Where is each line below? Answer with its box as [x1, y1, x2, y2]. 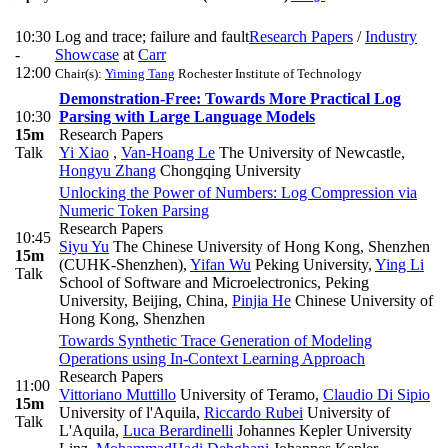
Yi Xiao [59, 144, 109, 162]
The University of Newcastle [215, 144, 401, 162]
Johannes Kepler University [233, 422, 412, 440]
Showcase [55, 46, 119, 64]
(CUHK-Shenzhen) [59, 256, 183, 274]
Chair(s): [55, 66, 105, 82]
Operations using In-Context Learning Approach [59, 350, 365, 368]
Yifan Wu [190, 256, 251, 274]
